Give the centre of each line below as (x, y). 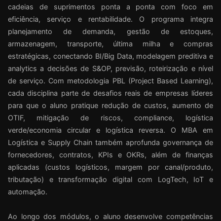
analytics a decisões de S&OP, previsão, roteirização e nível (110, 69)
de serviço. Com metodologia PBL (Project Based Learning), (110, 81)
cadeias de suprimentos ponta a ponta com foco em (110, 7)
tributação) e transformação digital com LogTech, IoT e (110, 180)
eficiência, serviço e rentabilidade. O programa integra (110, 19)
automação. (28, 192)
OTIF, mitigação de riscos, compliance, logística (110, 118)
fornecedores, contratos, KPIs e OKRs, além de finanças (110, 155)
